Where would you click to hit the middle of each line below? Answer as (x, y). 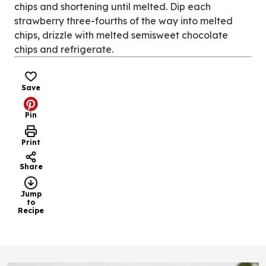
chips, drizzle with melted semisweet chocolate (121, 35)
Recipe (31, 210)
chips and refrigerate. (64, 49)
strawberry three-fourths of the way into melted (123, 21)
